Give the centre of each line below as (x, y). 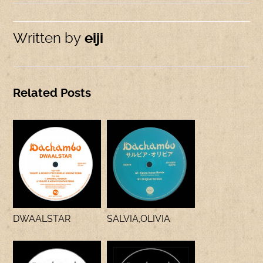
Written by (47, 38)
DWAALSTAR (42, 219)
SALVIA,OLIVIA (139, 219)
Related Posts (52, 93)
